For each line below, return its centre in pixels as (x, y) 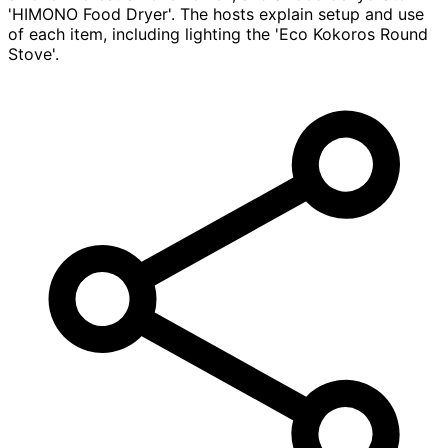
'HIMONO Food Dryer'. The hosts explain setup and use (216, 14)
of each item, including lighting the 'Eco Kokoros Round (218, 34)
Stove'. (33, 54)
